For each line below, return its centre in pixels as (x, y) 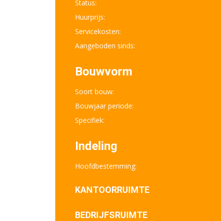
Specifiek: (90, 120)
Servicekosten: (98, 31)
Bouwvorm (104, 72)
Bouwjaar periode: (104, 106)
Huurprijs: (90, 17)
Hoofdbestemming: (106, 166)
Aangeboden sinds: (105, 46)
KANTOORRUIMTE (112, 190)
